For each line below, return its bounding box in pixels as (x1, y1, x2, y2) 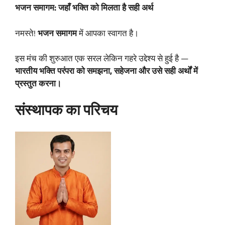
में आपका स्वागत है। (77, 27, 139, 42)
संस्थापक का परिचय (15, 100, 118, 125)
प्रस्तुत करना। (15, 78, 61, 92)
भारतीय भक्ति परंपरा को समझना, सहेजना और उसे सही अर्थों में (15, 65, 198, 80)
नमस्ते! (15, 27, 38, 42)
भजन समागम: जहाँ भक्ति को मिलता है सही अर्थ (15, 2, 153, 17)
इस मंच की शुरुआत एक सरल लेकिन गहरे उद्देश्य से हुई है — (15, 53, 188, 67)
